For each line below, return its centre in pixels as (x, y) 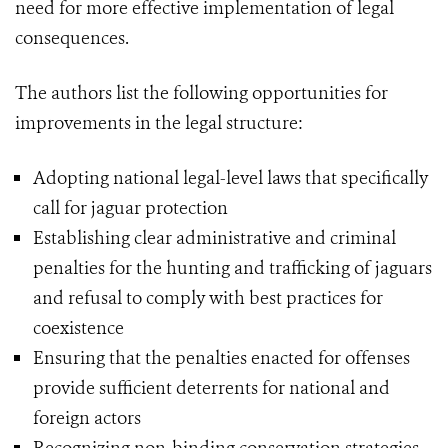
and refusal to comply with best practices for (208, 298)
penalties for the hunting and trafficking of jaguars (232, 268)
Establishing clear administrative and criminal (214, 238)
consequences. (72, 38)
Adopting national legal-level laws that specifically (230, 178)
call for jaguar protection (130, 208)
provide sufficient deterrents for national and (211, 388)
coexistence (78, 328)
